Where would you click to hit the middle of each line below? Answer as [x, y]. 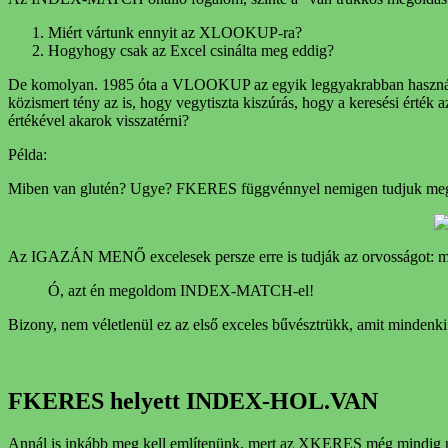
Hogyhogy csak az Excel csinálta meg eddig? [191, 51]
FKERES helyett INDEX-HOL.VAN [193, 401]
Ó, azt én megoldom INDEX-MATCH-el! [181, 291]
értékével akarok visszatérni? [98, 121]
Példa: [27, 155]
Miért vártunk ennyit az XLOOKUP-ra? [175, 33]
